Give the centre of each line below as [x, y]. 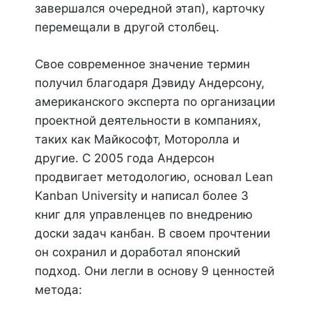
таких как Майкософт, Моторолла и [137, 139]
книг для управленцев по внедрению [144, 214]
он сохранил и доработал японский [138, 252]
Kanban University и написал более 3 [142, 196]
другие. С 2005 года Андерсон [125, 158]
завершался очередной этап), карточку [150, 8]
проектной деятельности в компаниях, [148, 120]
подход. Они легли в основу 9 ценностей [155, 271]
